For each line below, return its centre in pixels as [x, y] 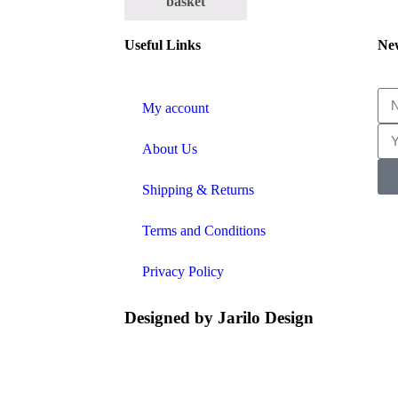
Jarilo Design [266, 317]
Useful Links [163, 44]
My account [175, 107]
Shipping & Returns [198, 189]
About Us [170, 148]
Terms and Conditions [204, 230]
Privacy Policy [183, 271]
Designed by [171, 317]
